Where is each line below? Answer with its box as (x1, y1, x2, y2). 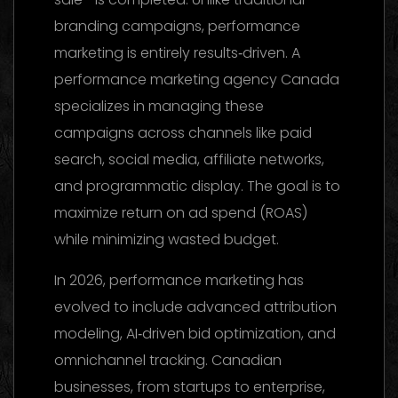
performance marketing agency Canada (54, 68, 339, 90)
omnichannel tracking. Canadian (54, 349, 282, 370)
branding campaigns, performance (54, 15, 300, 36)
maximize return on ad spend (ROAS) (54, 202, 307, 223)
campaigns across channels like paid (54, 122, 312, 143)
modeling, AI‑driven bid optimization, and (54, 322, 336, 344)
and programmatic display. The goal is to (54, 175, 340, 196)
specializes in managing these (54, 95, 264, 116)
